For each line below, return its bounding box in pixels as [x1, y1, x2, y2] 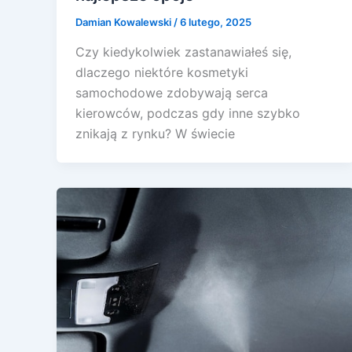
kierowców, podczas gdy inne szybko [75, 104, 300, 121]
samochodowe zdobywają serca [75, 84, 268, 101]
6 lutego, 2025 [180, 16, 251, 29]
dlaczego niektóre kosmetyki [75, 64, 248, 80]
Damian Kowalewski [75, 16, 174, 29]
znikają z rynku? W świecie [75, 125, 235, 141]
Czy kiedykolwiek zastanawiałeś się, [75, 43, 291, 60]
